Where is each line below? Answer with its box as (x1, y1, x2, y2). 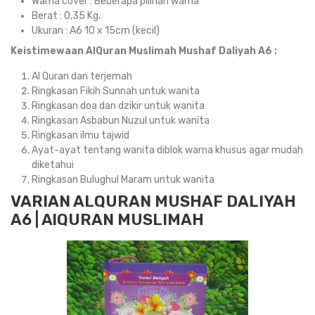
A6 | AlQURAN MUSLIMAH (11, 210, 204, 229)
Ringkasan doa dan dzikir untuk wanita (32, 100, 205, 112)
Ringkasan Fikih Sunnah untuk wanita (32, 85, 200, 97)
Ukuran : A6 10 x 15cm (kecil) (32, 25, 160, 37)
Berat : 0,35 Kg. (32, 10, 103, 22)
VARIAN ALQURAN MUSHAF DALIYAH (11, 192, 296, 211)
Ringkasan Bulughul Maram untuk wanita (32, 174, 214, 186)
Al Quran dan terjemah (32, 70, 132, 82)
